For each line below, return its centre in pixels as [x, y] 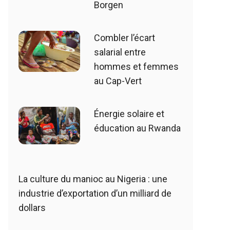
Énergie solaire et [129, 114]
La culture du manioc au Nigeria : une [93, 179]
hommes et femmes [136, 67]
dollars [32, 208]
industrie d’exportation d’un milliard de [95, 194]
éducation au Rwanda [137, 128]
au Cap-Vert [118, 81]
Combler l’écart [124, 38]
